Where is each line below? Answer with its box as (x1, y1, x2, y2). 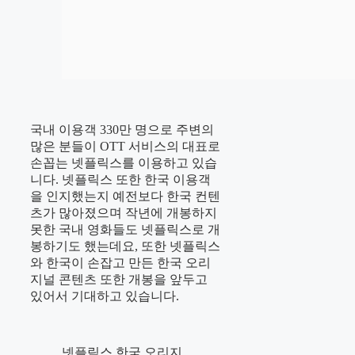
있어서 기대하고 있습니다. (30, 289, 182, 303)
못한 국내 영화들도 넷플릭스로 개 (30, 223, 220, 237)
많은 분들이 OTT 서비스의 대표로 (30, 139, 220, 154)
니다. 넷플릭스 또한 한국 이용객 (30, 173, 211, 187)
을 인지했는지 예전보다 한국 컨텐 (30, 189, 220, 204)
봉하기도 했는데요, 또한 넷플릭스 (30, 239, 220, 254)
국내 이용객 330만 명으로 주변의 (30, 123, 214, 137)
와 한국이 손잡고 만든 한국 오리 (30, 256, 211, 270)
